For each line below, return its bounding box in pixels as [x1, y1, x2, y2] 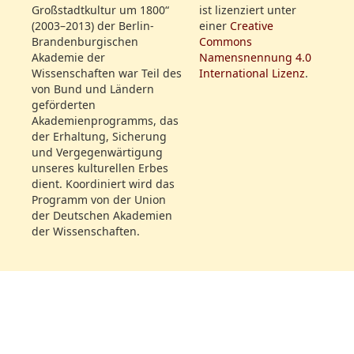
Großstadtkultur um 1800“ [32, 2, 169, 18]
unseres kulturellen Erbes [32, 160, 168, 176]
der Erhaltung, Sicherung [32, 129, 167, 145]
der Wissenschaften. [32, 224, 140, 239]
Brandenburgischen [32, 34, 138, 50]
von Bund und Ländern [32, 81, 154, 97]
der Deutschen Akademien [32, 208, 172, 224]
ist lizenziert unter [199, 2, 296, 18]
